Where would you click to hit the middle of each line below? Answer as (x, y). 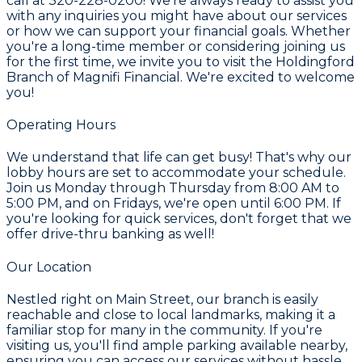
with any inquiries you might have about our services (177, 15)
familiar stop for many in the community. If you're (164, 330)
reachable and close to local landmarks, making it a (171, 314)
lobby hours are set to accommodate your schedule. (176, 173)
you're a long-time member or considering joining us (176, 46)
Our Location (49, 267)
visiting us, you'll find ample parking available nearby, (177, 345)
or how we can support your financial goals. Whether (179, 31)
